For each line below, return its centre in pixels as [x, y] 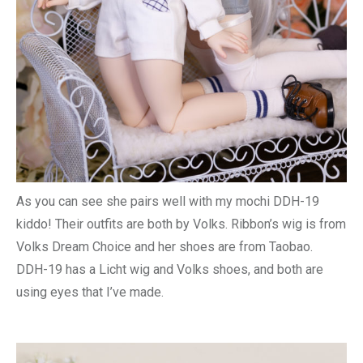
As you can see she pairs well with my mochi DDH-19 [168, 202]
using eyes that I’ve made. [90, 293]
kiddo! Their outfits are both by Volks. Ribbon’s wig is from [181, 224]
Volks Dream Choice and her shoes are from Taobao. [164, 247]
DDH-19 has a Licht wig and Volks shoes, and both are [170, 270]
